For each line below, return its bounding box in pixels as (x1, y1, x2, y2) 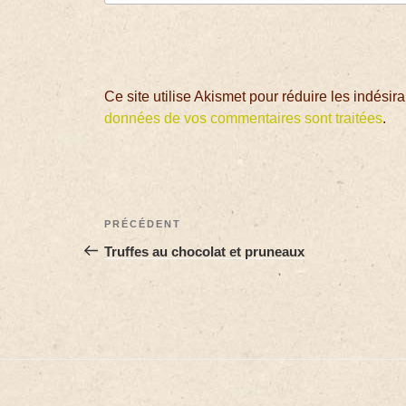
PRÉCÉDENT (104, 217, 182, 229)
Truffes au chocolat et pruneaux (104, 243, 305, 259)
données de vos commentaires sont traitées (104, 110, 383, 126)
